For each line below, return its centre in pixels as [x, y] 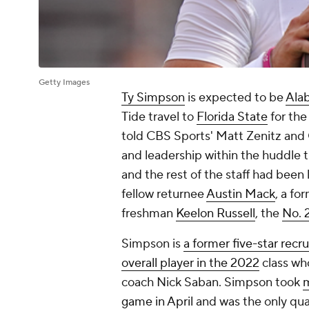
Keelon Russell [216, 214]
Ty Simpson [153, 98]
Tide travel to [159, 117]
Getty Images [64, 83]
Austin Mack [241, 195]
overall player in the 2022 [190, 263]
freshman [149, 214]
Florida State [232, 117]
